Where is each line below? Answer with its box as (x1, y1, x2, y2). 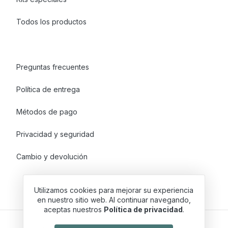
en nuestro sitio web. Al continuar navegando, (37, 195, 191, 204)
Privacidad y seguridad (16, 129, 95, 138)
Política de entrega (16, 84, 80, 94)
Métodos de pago (16, 107, 78, 116)
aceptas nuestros (43, 205, 104, 214)
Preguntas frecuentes (16, 62, 90, 71)
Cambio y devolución (16, 152, 88, 161)
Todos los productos (16, 17, 87, 26)
